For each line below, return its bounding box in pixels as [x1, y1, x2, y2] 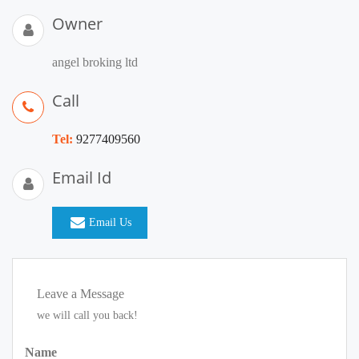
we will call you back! [37, 309, 138, 321]
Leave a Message [37, 287, 124, 301]
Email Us [89, 216, 131, 228]
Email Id [52, 167, 111, 188]
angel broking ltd [52, 55, 138, 69]
